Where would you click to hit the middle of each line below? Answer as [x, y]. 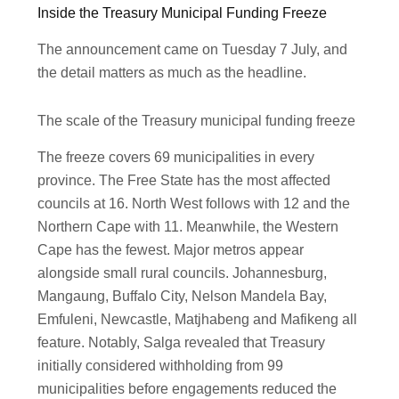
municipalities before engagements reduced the [187, 389]
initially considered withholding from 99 [161, 366]
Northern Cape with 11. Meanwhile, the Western [188, 227]
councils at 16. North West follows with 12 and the [194, 204]
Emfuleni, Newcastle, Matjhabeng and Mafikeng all [198, 320]
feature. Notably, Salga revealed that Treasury [182, 343]
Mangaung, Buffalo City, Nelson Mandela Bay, [183, 297]
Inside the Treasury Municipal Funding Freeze [183, 13]
